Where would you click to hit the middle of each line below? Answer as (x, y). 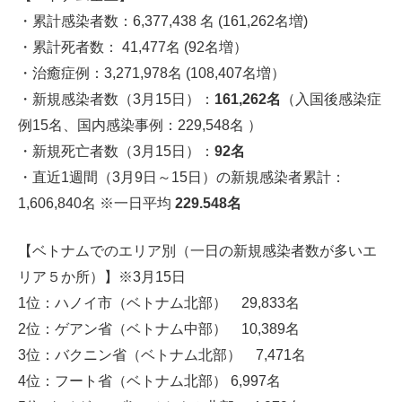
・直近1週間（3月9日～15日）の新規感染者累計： (182, 177)
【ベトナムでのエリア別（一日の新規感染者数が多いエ (197, 251)
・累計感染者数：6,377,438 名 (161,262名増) (163, 21)
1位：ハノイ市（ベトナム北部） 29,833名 (159, 303)
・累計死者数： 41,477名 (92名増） (133, 47)
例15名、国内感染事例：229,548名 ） (140, 125)
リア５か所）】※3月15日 (102, 277)
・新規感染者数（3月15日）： (116, 99)
